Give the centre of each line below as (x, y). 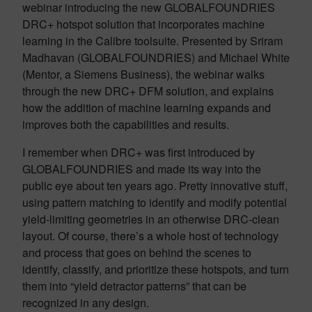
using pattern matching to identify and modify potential (155, 202)
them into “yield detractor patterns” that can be (134, 286)
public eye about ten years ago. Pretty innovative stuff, (155, 186)
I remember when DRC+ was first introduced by (139, 152)
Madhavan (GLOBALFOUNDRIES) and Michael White (156, 57)
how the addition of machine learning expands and (147, 108)
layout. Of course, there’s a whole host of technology (150, 236)
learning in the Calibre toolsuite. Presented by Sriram (153, 41)
